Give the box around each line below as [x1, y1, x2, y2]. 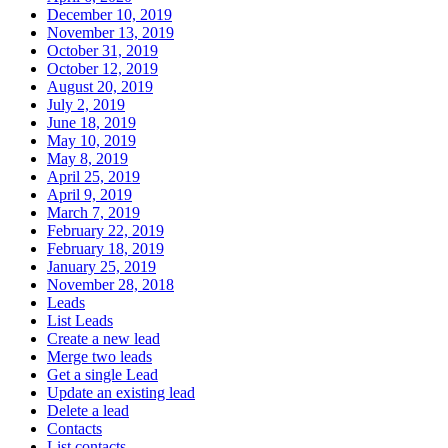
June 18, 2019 [47, 114, 136, 132]
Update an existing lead [47, 384, 195, 402]
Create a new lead [47, 330, 160, 348]
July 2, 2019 [47, 96, 125, 114]
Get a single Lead [47, 366, 158, 384]
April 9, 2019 [47, 186, 132, 204]
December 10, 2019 [47, 6, 172, 24]
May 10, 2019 [47, 132, 136, 150]
